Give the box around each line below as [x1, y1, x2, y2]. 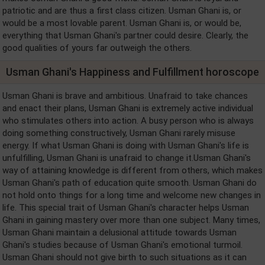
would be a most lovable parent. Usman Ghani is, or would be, [2, 18, 241, 28]
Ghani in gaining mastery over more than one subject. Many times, [2, 215, 260, 225]
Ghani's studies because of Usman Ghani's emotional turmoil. [2, 240, 243, 250]
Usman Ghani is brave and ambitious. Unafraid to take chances [2, 91, 248, 101]
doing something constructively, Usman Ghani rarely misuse [2, 128, 235, 138]
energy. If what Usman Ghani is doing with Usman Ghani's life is [2, 140, 249, 151]
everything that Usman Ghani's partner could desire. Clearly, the [2, 30, 248, 41]
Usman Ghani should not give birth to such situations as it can [2, 252, 247, 263]
